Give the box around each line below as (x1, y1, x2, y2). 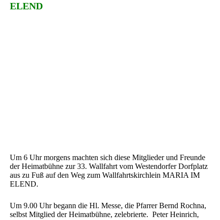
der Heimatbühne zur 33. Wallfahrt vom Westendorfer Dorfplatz (10, 162, 208, 170)
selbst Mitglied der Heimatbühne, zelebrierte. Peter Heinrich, (10, 210, 199, 219)
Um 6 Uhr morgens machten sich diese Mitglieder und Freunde (10, 153, 205, 162)
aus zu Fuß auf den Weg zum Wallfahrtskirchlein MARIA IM (10, 170, 200, 179)
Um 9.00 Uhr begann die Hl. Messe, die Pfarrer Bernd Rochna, (10, 201, 206, 210)
